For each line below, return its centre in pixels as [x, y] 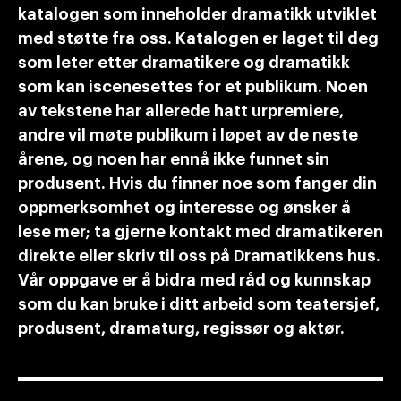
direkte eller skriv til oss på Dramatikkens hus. [199, 256]
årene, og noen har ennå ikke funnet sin [174, 159]
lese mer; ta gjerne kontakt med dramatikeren [200, 232]
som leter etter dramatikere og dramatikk [184, 63]
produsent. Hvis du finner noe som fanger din [197, 183]
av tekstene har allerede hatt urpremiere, [181, 111]
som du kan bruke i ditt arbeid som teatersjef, [199, 304]
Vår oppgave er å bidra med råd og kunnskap [194, 280]
